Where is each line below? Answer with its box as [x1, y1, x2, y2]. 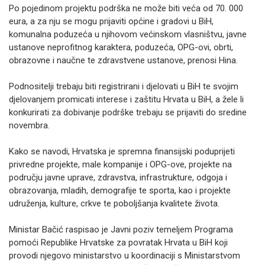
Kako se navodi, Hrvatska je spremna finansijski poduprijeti [9, 146, 235, 157]
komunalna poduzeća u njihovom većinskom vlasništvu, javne [9, 29, 247, 40]
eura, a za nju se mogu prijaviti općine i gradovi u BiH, [9, 16, 214, 27]
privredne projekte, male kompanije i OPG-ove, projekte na [9, 159, 232, 170]
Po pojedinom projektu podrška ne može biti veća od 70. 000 [9, 3, 243, 14]
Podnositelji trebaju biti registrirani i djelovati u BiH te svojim [9, 81, 238, 92]
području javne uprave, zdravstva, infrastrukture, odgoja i [9, 172, 227, 183]
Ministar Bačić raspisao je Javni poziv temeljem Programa [9, 224, 233, 235]
